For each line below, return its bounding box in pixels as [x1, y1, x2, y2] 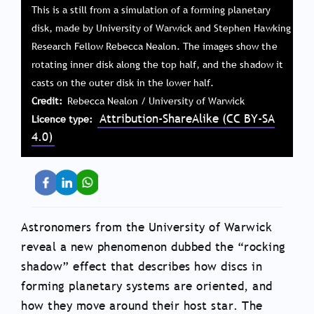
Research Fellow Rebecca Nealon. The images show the [32, 40, 278, 53]
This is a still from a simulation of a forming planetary [32, 4, 271, 17]
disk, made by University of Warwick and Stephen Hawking [32, 22, 291, 35]
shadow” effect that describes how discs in [21, 259, 262, 275]
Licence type [32, 113, 90, 126]
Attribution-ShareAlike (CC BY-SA [100, 111, 275, 128]
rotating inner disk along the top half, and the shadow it [32, 58, 283, 71]
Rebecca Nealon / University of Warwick [67, 95, 245, 108]
